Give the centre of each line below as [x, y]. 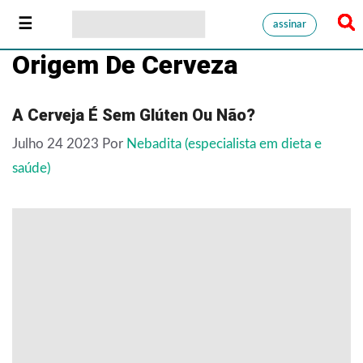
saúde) [32, 168]
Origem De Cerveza [125, 65]
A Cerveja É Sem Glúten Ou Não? [134, 115]
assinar [290, 24]
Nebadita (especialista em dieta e [224, 143]
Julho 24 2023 [56, 143]
